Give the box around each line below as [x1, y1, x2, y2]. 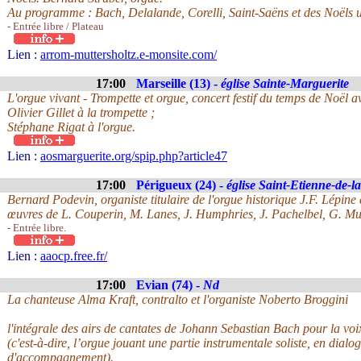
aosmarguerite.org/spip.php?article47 [40, 149, 227, 163]
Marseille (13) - [136, 77, 221, 90]
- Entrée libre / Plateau [7, 20, 104, 32]
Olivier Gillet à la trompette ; [7, 106, 155, 119]
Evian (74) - [136, 278, 203, 292]
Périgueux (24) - [136, 178, 226, 192]
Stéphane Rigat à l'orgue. [7, 120, 135, 134]
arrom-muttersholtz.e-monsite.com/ [40, 48, 217, 61]
